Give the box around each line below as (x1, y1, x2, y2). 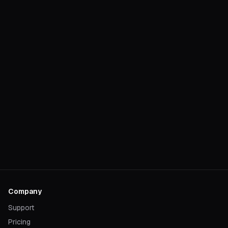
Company (8, 187, 42, 196)
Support (8, 203, 34, 212)
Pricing (8, 217, 31, 226)
